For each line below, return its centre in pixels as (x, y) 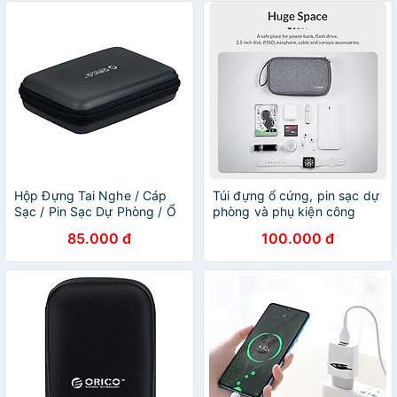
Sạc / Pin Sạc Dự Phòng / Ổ (95, 211)
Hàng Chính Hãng (265, 243)
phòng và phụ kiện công (284, 211)
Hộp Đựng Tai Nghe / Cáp (91, 195)
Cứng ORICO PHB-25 (77, 227)
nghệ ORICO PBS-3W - (280, 227)
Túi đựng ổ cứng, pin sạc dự (296, 195)
